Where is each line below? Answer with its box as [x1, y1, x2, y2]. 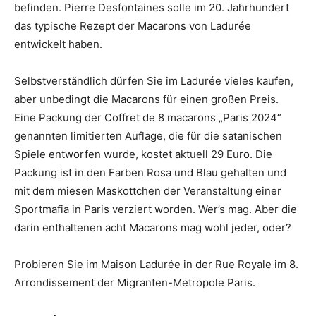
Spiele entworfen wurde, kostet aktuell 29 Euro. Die [14, 147, 272, 162]
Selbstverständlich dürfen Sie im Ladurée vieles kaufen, [14, 74, 293, 88]
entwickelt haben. [14, 37, 102, 51]
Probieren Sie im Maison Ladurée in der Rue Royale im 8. [14, 257, 298, 272]
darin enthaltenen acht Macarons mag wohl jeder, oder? [14, 221, 291, 235]
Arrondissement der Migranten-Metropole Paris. [14, 276, 255, 290]
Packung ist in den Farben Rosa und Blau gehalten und [14, 166, 286, 180]
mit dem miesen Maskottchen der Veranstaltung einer [14, 184, 281, 198]
